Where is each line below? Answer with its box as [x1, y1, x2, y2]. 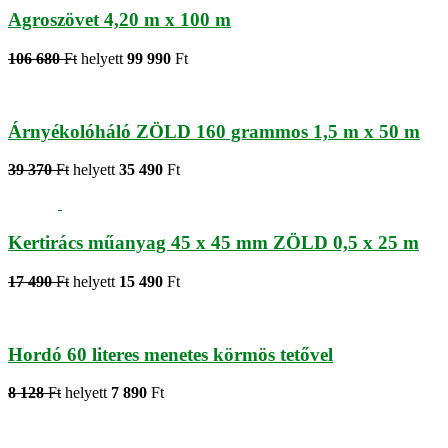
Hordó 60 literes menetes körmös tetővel [8, 343, 333, 365]
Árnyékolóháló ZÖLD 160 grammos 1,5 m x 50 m [8, 120, 420, 142]
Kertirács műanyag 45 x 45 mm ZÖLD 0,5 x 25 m [8, 232, 419, 254]
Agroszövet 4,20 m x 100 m [8, 9, 231, 31]
